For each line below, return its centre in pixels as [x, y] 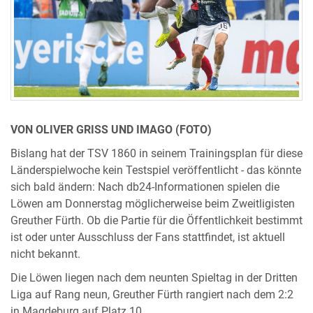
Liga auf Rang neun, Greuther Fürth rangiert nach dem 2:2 [152, 294]
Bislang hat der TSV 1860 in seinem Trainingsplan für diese [156, 153]
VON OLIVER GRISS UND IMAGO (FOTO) [111, 130]
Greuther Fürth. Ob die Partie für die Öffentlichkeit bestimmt [156, 220]
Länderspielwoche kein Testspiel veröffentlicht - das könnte [156, 170]
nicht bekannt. [45, 254]
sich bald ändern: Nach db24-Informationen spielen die [145, 187]
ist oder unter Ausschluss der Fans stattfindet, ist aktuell [148, 237]
